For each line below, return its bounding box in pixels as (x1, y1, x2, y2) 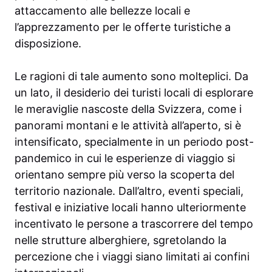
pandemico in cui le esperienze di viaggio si (15, 152, 235, 165)
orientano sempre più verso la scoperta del (15, 168, 234, 182)
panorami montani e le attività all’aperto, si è (15, 119, 241, 132)
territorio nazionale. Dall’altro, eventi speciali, (15, 185, 243, 198)
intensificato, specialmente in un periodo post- (15, 135, 254, 149)
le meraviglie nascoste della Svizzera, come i (15, 103, 242, 116)
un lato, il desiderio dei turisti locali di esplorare (15, 86, 253, 100)
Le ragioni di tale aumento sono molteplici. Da (15, 70, 248, 83)
